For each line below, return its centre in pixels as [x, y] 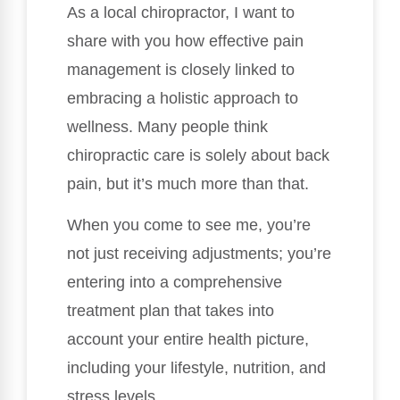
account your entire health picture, [188, 340]
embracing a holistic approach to [183, 99]
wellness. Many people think [167, 127]
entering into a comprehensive [175, 283]
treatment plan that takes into [171, 311]
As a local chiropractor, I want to [181, 13]
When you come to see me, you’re [189, 225]
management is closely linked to [181, 70]
